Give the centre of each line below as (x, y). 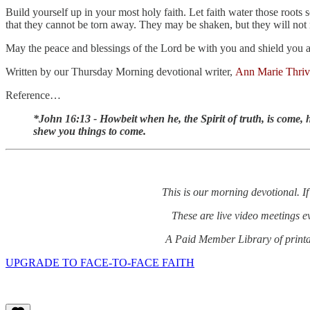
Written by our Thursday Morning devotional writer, (120, 72)
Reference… (33, 95)
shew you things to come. (90, 131)
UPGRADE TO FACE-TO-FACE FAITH (100, 263)
